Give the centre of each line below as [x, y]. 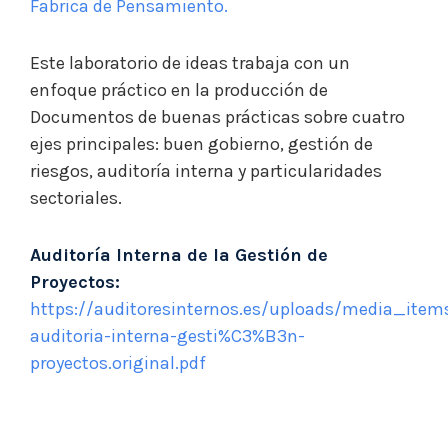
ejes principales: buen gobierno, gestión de [201, 144]
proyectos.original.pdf [118, 363]
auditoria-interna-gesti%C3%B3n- [167, 336]
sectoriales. [76, 198]
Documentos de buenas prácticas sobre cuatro [217, 117]
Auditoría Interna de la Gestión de [179, 255]
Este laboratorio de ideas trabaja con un [190, 63]
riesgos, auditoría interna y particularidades [206, 171]
